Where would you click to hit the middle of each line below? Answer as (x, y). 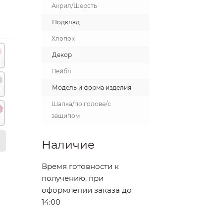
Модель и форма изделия (91, 87)
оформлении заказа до (86, 190)
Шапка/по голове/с (81, 104)
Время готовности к (80, 166)
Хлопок (63, 38)
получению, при (72, 178)
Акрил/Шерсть (74, 6)
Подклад (66, 22)
